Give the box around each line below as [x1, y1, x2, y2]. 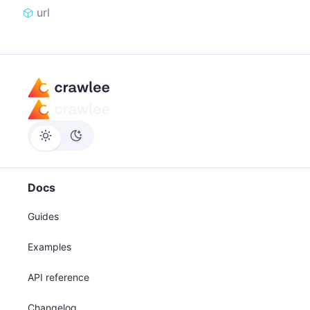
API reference [28, 271, 89, 283]
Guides [28, 210, 59, 222]
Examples [28, 241, 71, 253]
